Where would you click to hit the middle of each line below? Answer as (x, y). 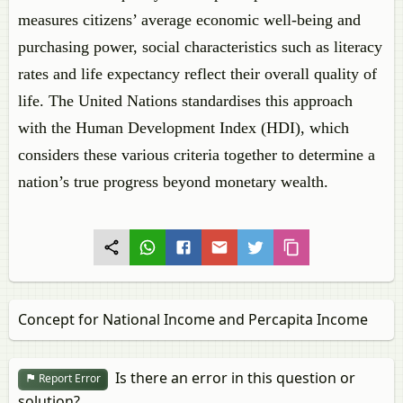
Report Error (68, 379)
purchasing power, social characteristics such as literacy (200, 47)
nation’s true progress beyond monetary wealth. (173, 182)
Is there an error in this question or (232, 378)
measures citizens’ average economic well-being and (189, 20)
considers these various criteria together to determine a (197, 155)
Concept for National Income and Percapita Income (193, 319)
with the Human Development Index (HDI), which (184, 128)
